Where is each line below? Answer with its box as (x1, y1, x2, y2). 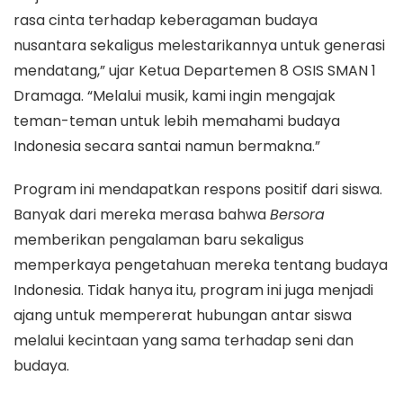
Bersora (270, 204, 325, 226)
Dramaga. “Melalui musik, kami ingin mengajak (13, 85, 336, 107)
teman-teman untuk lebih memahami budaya (13, 111, 340, 132)
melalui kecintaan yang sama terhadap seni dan (13, 330, 354, 352)
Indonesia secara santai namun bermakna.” (13, 136, 320, 157)
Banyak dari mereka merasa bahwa (13, 204, 270, 226)
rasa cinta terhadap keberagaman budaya (13, 10, 318, 31)
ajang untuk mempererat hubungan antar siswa (13, 305, 352, 327)
